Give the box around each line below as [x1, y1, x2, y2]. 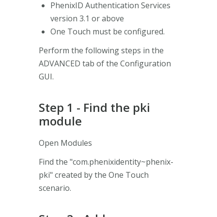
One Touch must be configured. [50, 26, 165, 37]
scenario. [39, 182, 71, 193]
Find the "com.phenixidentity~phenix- [39, 156, 173, 167]
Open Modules [39, 137, 92, 148]
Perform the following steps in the [39, 45, 164, 56]
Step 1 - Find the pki [39, 99, 150, 115]
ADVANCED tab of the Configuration [39, 58, 171, 69]
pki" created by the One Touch [39, 169, 149, 180]
